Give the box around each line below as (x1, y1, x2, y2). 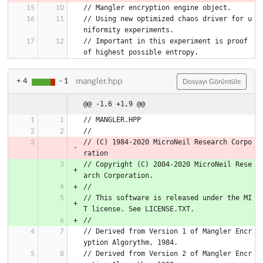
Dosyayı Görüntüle (183, 77, 241, 85)
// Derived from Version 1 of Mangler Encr (83, 227, 252, 236)
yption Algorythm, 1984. (83, 238, 178, 247)
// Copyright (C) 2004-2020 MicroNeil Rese (83, 160, 252, 169)
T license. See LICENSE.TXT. (83, 205, 194, 214)
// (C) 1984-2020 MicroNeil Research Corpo (83, 138, 252, 147)
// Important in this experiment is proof (83, 37, 248, 46)
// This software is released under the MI (83, 194, 252, 203)
